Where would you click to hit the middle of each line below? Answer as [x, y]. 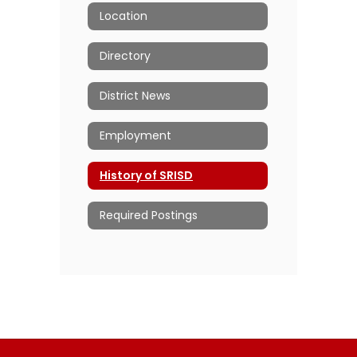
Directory [125, 56]
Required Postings [149, 216]
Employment [135, 136]
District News [135, 96]
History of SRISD [146, 176]
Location [124, 16]
